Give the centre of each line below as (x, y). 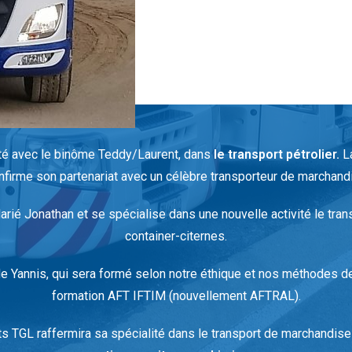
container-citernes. (176, 236)
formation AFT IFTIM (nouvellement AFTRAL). (176, 296)
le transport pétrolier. (276, 154)
